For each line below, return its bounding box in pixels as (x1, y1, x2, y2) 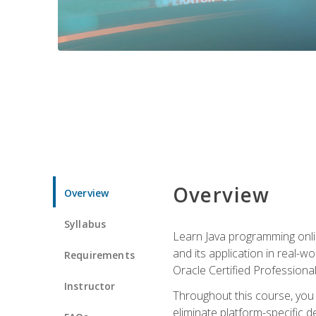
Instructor (64, 279, 116, 293)
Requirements (64, 248, 135, 262)
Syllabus (64, 217, 107, 231)
